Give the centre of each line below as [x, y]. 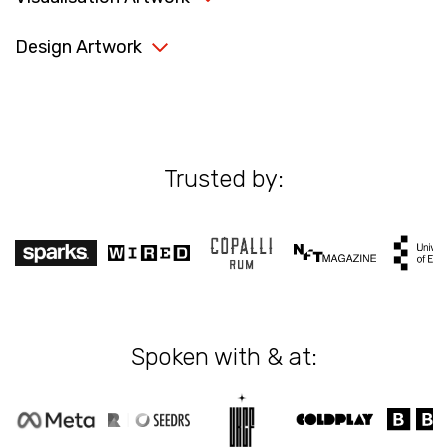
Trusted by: [224, 179]
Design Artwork [78, 47]
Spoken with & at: [224, 356]
